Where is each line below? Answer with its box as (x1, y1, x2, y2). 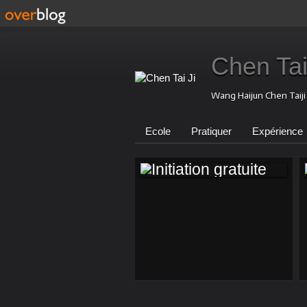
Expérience (252, 125, 303, 137)
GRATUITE (154, 232, 216, 245)
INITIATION (154, 213, 218, 227)
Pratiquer (191, 125, 232, 137)
